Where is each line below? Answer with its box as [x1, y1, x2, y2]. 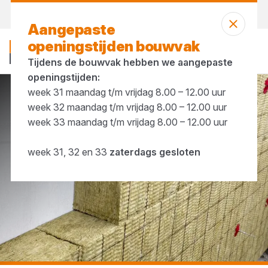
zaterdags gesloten [109, 146, 200, 158]
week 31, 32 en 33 [27, 146, 109, 158]
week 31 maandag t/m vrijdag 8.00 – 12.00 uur [27, 86, 226, 98]
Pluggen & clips [57, 96, 111, 105]
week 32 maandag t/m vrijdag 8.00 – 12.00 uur [27, 101, 227, 113]
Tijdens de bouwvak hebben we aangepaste [27, 56, 233, 68]
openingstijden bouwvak [27, 38, 200, 55]
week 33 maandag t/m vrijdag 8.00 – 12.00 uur [27, 116, 227, 128]
